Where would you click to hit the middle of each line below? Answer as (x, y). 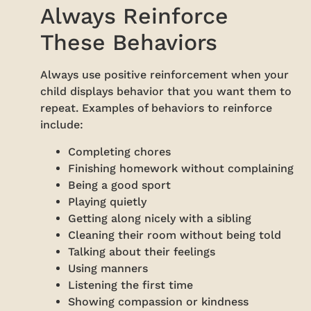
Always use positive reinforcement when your (165, 75)
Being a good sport (120, 185)
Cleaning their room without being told (175, 235)
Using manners (108, 268)
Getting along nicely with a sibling (160, 218)
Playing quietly (108, 201)
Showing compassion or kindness (159, 301)
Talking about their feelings (142, 251)
